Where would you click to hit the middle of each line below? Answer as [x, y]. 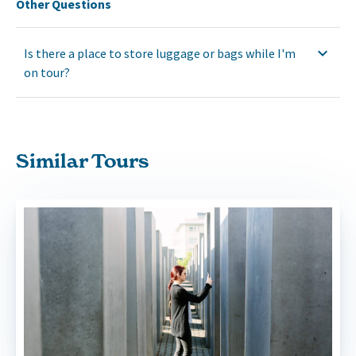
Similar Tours [82, 161]
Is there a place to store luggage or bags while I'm [160, 53]
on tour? [47, 72]
